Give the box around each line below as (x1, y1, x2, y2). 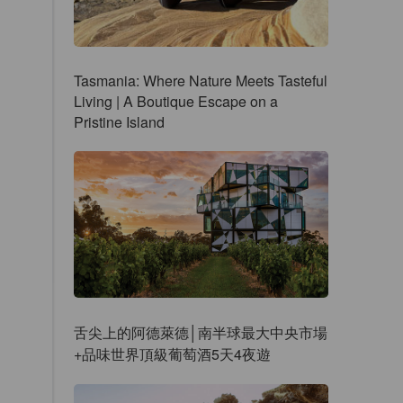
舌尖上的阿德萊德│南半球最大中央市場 (73, 321, 327, 343)
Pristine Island (73, 112, 165, 133)
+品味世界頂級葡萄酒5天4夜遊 (73, 343, 271, 364)
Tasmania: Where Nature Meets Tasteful (73, 70, 327, 92)
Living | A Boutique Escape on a (73, 91, 278, 112)
